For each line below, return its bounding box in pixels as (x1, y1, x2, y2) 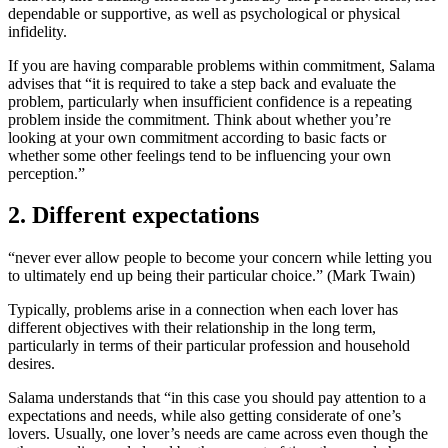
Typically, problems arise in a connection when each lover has (8, 301, 398, 319)
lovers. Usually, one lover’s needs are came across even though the (8, 425, 428, 443)
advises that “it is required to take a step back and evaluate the (8, 74, 396, 92)
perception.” (8, 164, 85, 182)
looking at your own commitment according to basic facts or (8, 128, 386, 146)
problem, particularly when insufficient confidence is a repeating (8, 92, 412, 110)
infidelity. (8, 22, 67, 40)
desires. (8, 355, 55, 373)
